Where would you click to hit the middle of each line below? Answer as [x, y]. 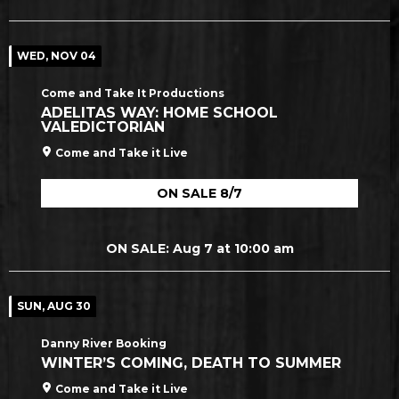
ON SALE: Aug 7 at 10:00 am [199, 248]
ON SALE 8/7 [199, 193]
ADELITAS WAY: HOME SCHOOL [159, 112]
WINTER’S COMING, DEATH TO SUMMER [191, 363]
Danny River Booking [104, 344]
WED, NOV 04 [57, 55]
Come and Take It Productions [133, 93]
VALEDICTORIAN [103, 126]
